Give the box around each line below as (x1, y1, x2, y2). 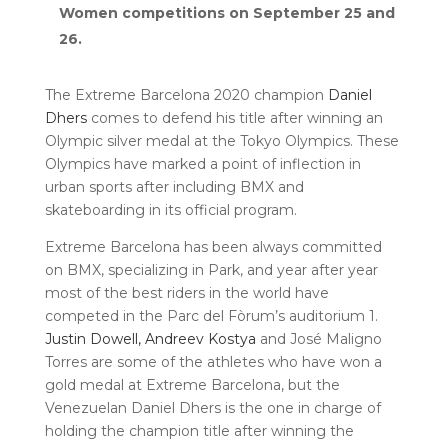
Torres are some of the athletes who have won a (44, 353, 382, 371)
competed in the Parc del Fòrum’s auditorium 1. (44, 307, 378, 325)
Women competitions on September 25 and (58, 4, 395, 22)
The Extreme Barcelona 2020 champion (44, 86, 328, 104)
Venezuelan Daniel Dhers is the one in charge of (44, 399, 381, 417)
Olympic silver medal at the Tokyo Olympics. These (44, 132, 399, 150)
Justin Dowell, (44, 330, 141, 348)
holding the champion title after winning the (44, 422, 354, 440)
